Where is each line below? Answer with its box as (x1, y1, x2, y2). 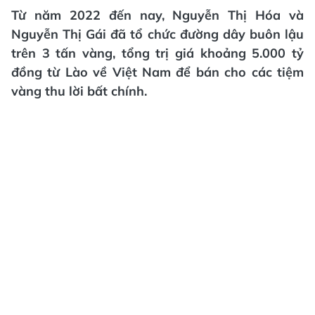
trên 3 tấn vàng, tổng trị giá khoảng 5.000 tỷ (11, 45, 304, 61)
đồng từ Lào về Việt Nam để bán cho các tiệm (11, 64, 304, 80)
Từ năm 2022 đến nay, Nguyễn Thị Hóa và (11, 7, 304, 23)
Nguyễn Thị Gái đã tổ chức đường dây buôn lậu (11, 26, 304, 42)
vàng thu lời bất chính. (11, 83, 147, 99)
